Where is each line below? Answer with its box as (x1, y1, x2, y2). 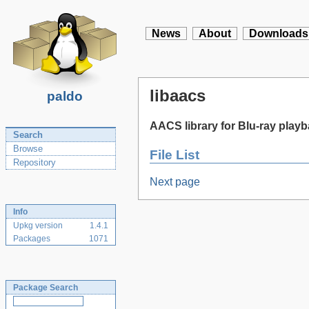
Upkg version (13, 221, 63, 230)
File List (150, 147, 199, 162)
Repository (13, 157, 56, 168)
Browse (13, 143, 43, 154)
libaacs (150, 86, 206, 105)
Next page (150, 176, 200, 188)
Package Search (13, 283, 78, 292)
